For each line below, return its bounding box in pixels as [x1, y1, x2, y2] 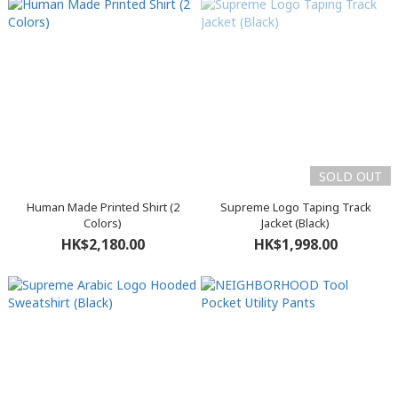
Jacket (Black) [261, 215, 330, 231]
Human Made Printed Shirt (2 [26, 199, 179, 215]
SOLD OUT [318, 168, 382, 185]
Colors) [84, 215, 122, 231]
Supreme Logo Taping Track [219, 199, 371, 215]
